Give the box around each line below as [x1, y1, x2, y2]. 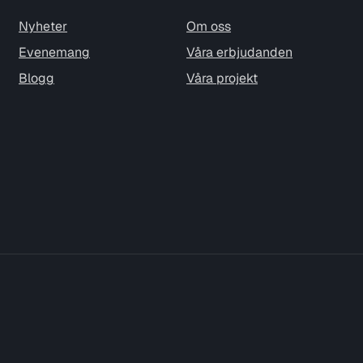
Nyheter [19, 18, 67, 35]
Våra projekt [186, 70, 258, 87]
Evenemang [19, 44, 90, 61]
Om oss [186, 18, 231, 35]
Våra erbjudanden [186, 44, 293, 61]
